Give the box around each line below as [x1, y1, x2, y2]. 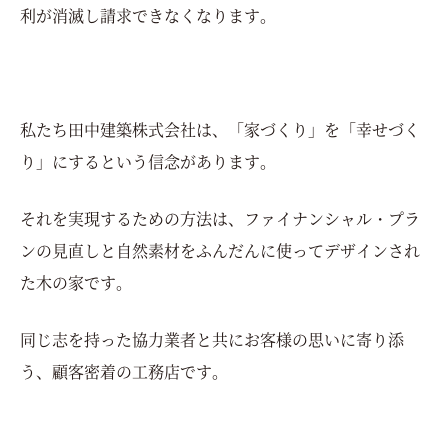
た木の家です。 [20, 270, 132, 294]
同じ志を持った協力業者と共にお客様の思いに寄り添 [20, 327, 404, 351]
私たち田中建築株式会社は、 [20, 117, 228, 141]
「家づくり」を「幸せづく [228, 117, 420, 141]
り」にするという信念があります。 [20, 149, 276, 173]
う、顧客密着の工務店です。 [20, 359, 228, 383]
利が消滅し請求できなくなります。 [20, 3, 276, 27]
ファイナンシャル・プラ [244, 206, 420, 230]
